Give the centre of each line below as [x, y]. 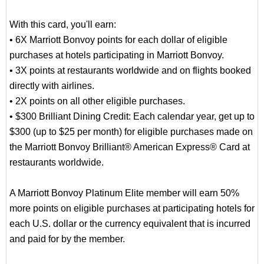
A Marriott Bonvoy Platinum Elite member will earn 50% [124, 193]
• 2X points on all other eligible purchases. [97, 101]
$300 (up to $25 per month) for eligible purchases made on [131, 132]
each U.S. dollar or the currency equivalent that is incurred [130, 224]
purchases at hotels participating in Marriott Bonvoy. [117, 55]
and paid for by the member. [67, 239]
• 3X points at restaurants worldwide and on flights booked [130, 71]
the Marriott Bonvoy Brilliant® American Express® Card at [130, 147]
